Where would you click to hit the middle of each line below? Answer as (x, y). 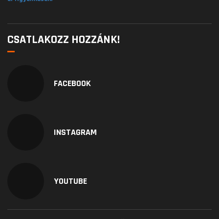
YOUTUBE (70, 181)
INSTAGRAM (75, 132)
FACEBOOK (72, 84)
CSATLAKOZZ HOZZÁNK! (64, 40)
